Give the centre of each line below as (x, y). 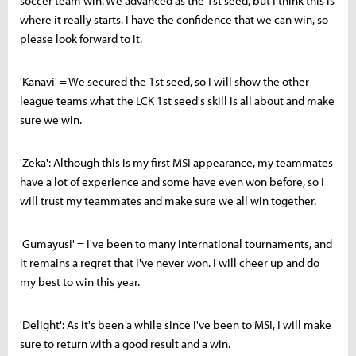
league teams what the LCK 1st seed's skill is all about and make (177, 100)
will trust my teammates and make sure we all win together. (168, 200)
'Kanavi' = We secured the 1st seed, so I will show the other (164, 81)
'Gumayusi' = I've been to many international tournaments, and (176, 243)
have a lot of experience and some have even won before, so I (172, 181)
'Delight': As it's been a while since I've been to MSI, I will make (176, 324)
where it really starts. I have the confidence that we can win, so (174, 19)
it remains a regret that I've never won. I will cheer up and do (170, 262)
